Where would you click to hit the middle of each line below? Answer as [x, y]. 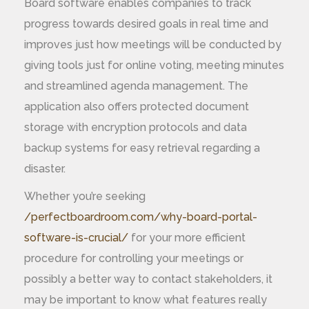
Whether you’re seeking [85, 196]
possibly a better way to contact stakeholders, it [148, 279]
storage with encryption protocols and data [136, 127]
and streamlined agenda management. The [136, 86]
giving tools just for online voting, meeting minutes [154, 65]
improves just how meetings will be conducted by [153, 44]
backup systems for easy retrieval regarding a [142, 148]
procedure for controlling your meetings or [134, 258]
